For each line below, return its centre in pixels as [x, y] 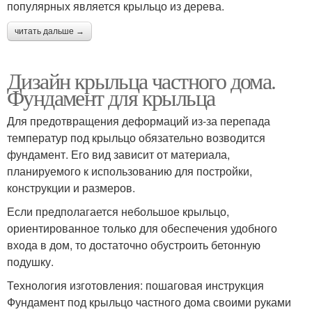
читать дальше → [49, 32]
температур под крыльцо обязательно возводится [136, 138]
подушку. [30, 262]
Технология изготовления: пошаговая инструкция [135, 286]
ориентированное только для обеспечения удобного [142, 228]
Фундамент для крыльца [111, 97]
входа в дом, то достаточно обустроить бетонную [134, 245]
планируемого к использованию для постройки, [130, 171]
